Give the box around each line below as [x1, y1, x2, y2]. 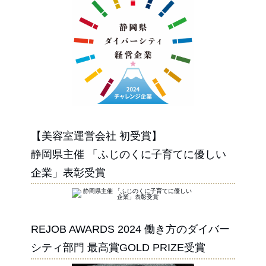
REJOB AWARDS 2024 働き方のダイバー [30, 223, 230, 236]
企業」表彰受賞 [30, 166, 106, 179]
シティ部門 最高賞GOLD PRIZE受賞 [30, 242, 205, 254]
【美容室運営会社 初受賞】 [30, 129, 162, 142]
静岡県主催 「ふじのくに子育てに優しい [30, 148, 226, 160]
